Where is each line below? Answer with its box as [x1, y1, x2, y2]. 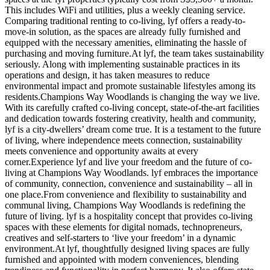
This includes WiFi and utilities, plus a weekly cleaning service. [5, 4, 245, 15]
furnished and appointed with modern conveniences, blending [5, 254, 239, 265]
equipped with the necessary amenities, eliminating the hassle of [5, 37, 246, 48]
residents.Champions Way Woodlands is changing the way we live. [5, 91, 260, 102]
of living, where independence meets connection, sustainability [5, 134, 242, 145]
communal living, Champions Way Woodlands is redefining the [5, 199, 245, 210]
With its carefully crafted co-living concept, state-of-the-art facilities [5, 102, 259, 113]
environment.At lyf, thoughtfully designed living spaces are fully [5, 243, 250, 254]
